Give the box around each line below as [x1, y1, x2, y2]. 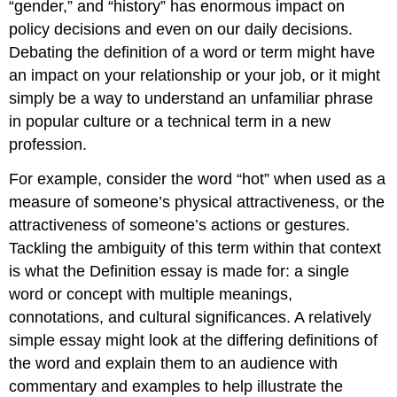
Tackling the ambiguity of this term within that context [9, 238, 382, 257]
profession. [9, 135, 88, 153]
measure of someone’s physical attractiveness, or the [9, 192, 385, 211]
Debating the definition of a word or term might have [9, 43, 376, 61]
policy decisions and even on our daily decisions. [9, 19, 354, 38]
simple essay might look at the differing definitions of [9, 331, 378, 349]
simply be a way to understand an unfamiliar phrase [9, 89, 374, 107]
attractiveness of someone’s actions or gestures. [9, 215, 351, 234]
